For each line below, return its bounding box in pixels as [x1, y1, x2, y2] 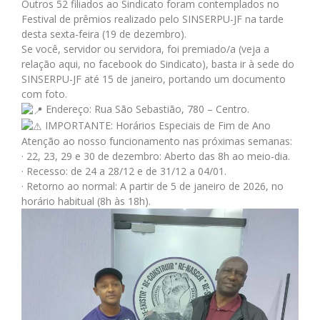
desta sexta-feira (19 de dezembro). [21, 26, 186, 41]
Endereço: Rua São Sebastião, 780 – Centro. [43, 101, 249, 116]
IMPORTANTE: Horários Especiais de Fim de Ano [42, 118, 271, 132]
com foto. [21, 86, 67, 101]
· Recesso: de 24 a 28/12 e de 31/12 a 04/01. [21, 164, 226, 179]
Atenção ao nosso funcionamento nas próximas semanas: [21, 134, 292, 149]
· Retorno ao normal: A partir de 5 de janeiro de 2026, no [21, 179, 284, 194]
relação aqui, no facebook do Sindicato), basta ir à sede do [21, 56, 294, 71]
